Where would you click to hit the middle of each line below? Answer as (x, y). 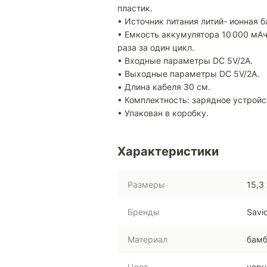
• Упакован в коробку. (163, 113)
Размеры (146, 185)
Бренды (144, 212)
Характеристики (168, 152)
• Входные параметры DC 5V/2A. (185, 61)
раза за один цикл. (156, 48)
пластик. (135, 8)
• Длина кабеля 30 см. (164, 87)
